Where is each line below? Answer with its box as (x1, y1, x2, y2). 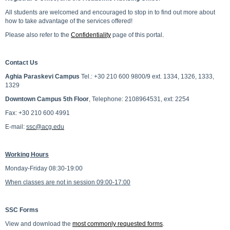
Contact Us (5, 59, 38, 66)
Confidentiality (71, 31, 111, 39)
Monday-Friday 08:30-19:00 (5, 165, 83, 172)
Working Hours (5, 151, 49, 158)
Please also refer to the (5, 31, 71, 39)
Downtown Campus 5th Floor (5, 95, 89, 103)
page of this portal (112, 31, 162, 39)
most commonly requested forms (72, 220, 163, 227)
